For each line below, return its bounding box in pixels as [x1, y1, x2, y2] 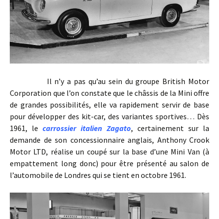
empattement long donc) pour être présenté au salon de [10, 158, 209, 168]
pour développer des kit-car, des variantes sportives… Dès [10, 111, 209, 121]
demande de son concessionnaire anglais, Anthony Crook [10, 134, 209, 145]
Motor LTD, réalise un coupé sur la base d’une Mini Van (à [10, 146, 209, 156]
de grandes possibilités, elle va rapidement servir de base [10, 99, 209, 109]
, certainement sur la [131, 123, 209, 133]
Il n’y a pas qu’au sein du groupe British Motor [10, 76, 209, 86]
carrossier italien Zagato [43, 123, 131, 133]
